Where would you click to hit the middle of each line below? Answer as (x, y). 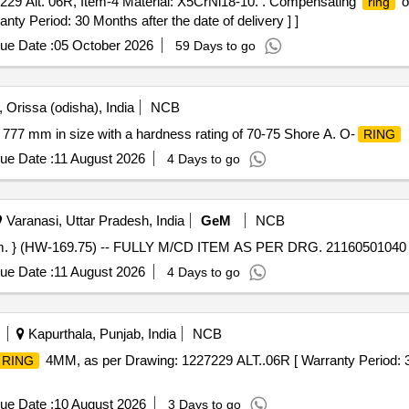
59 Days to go (215, 46)
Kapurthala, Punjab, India (100, 334)
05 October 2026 (103, 45)
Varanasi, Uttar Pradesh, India (93, 220)
